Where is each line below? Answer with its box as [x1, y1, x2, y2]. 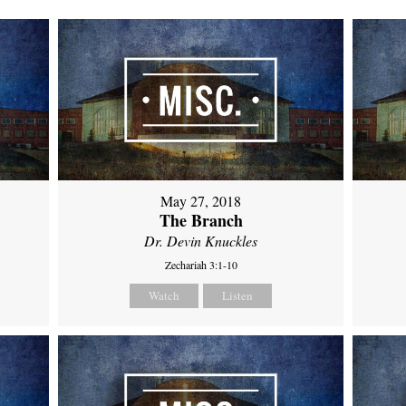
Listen [222, 286, 254, 304]
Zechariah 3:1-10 [164, 256, 237, 272]
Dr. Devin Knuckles [144, 230, 258, 250]
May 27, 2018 [160, 190, 242, 210]
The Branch [159, 208, 243, 232]
